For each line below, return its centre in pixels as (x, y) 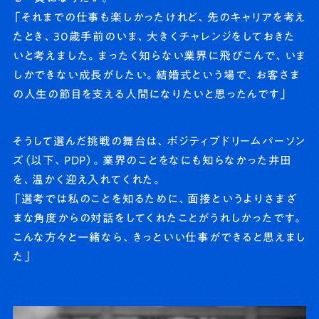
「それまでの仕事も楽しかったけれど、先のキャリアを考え (159, 17)
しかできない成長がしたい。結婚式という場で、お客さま (156, 75)
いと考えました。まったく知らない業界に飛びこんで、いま (159, 56)
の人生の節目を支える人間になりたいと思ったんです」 (150, 94)
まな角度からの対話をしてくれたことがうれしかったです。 (158, 218)
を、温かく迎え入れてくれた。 (88, 180)
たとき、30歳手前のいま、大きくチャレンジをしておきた (154, 37)
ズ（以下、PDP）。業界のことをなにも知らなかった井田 (152, 161)
